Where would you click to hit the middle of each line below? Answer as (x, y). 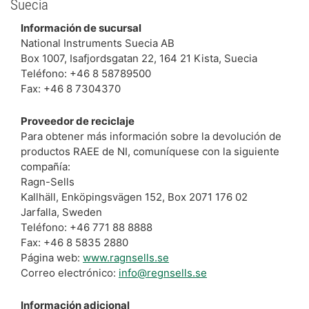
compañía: (46, 166)
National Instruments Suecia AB (98, 43)
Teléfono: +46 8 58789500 (86, 73)
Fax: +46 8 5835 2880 (74, 242)
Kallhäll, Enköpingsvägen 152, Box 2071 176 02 (134, 197)
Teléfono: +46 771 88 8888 (87, 227)
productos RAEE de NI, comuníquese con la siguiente (150, 151)
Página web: (52, 257)
